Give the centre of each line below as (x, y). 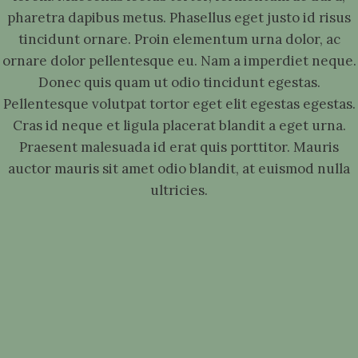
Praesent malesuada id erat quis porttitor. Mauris (179, 147)
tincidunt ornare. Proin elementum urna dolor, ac (179, 39)
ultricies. (179, 190)
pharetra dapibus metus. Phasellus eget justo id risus (179, 18)
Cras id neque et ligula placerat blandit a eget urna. (179, 125)
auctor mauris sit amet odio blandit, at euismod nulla (179, 169)
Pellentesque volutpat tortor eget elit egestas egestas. (179, 104)
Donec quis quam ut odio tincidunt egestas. (179, 82)
